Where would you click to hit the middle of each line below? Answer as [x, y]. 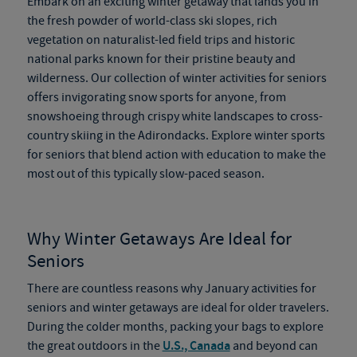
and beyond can [274, 346]
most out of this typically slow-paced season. [145, 174]
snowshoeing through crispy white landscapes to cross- [175, 116]
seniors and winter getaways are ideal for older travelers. [178, 308]
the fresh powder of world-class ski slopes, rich [152, 21]
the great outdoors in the [94, 346]
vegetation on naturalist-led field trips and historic [161, 40]
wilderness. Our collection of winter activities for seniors [177, 78]
